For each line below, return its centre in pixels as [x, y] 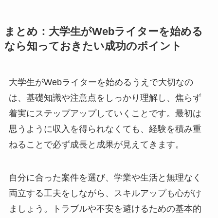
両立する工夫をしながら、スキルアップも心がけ [105, 193]
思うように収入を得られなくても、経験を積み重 [105, 129]
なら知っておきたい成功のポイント [93, 46]
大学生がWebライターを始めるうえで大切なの [101, 82]
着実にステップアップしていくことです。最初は [105, 113]
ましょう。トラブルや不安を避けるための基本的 [105, 209]
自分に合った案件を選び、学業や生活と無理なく [105, 177]
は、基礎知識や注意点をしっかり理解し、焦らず [105, 98]
